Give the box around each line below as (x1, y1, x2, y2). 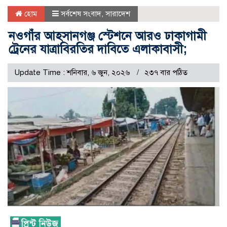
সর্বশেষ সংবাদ (61, 9, 101, 19)
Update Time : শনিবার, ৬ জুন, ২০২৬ (14, 68, 132, 78)
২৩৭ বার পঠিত (144, 68, 187, 78)
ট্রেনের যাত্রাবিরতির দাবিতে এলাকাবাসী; (9, 42, 186, 57)
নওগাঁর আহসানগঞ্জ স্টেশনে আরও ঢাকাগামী (9, 28, 206, 44)
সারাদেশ (105, 9, 130, 19)
